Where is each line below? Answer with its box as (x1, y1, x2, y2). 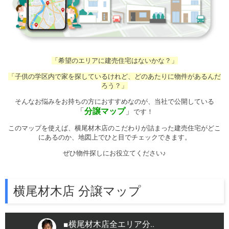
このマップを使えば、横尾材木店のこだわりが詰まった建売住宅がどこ (8, 124, 221, 132)
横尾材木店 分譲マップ (13, 184, 142, 198)
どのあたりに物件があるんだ (134, 73, 221, 81)
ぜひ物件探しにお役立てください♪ (63, 149, 166, 157)
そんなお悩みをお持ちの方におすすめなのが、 (15, 98, 154, 106)
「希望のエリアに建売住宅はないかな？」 (51, 57, 178, 65)
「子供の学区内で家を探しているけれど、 (8, 73, 134, 81)
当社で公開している (154, 98, 214, 106)
